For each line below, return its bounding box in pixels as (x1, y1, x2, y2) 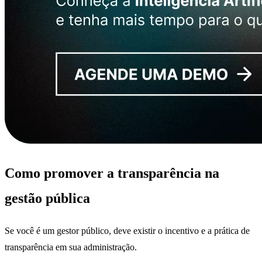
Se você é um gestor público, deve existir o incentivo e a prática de (5, 225, 250, 236)
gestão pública (5, 190, 94, 206)
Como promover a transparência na (5, 165, 219, 181)
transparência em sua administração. (5, 242, 139, 252)
